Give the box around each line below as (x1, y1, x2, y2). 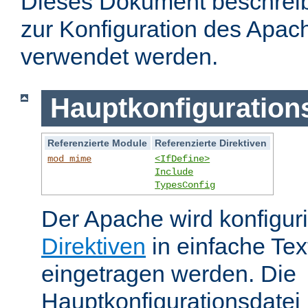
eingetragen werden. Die (41, 260, 296, 287)
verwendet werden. (21, 43, 218, 70)
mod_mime (47, 153, 92, 164)
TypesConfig (155, 179, 216, 190)
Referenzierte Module (47, 137, 148, 148)
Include (155, 166, 194, 177)
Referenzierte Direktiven (155, 137, 267, 148)
